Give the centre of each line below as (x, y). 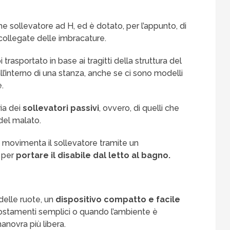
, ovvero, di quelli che (139, 108)
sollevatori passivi (61, 108)
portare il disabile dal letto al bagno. (93, 156)
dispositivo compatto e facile (118, 200)
